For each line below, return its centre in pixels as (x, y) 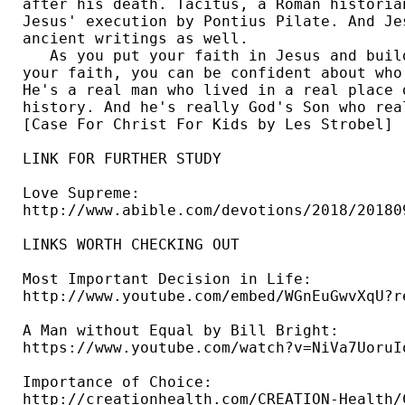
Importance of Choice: (122, 382)
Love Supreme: (86, 193)
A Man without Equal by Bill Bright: (185, 331)
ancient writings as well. (140, 39)
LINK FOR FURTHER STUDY (127, 159)
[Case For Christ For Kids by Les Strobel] (212, 125)
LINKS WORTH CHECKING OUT (131, 245)
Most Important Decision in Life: (172, 279)
